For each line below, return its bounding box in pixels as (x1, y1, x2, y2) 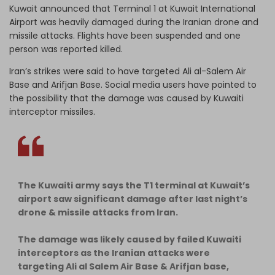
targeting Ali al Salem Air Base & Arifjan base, (18, 260, 229, 273)
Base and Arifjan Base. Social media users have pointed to (9, 78, 257, 91)
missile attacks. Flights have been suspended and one (9, 29, 241, 42)
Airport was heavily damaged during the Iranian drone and (9, 15, 258, 28)
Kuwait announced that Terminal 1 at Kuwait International (9, 2, 255, 15)
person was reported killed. (9, 42, 123, 55)
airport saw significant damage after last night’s (18, 192, 247, 205)
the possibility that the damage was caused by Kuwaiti (9, 91, 244, 104)
